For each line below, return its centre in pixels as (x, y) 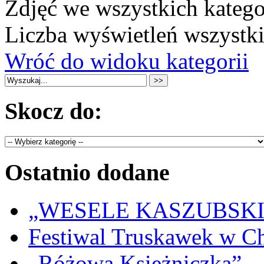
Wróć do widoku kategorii (127, 61)
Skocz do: (53, 111)
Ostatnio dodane (87, 172)
